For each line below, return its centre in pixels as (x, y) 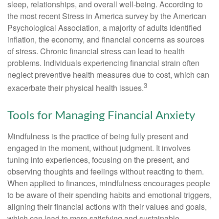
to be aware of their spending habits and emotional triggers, (109, 195)
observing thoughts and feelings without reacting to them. (106, 171)
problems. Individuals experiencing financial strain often (103, 63)
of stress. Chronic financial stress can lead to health (96, 51)
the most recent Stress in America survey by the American (107, 16)
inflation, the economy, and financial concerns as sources (106, 40)
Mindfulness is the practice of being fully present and (98, 136)
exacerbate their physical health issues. (76, 88)
